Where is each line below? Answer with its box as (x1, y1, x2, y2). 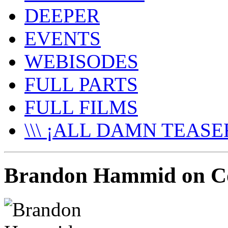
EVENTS (24, 27, 101, 49)
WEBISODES (24, 50, 138, 72)
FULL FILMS (24, 96, 138, 118)
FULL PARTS (24, 73, 138, 95)
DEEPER (24, 5, 100, 26)
